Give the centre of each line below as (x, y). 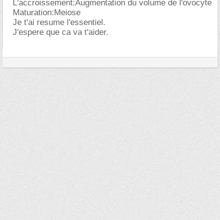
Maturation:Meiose (47, 13)
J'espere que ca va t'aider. (61, 32)
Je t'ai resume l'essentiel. (59, 22)
